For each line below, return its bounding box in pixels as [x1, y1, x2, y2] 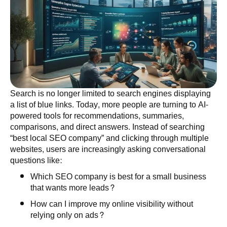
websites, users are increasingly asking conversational [10, 142, 206, 157]
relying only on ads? [30, 208, 104, 223]
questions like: [10, 153, 62, 168]
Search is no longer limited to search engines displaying [10, 86, 211, 101]
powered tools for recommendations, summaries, [10, 108, 184, 124]
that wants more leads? [30, 180, 115, 196]
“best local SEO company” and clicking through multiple [10, 131, 209, 146]
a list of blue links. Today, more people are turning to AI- [10, 97, 208, 112]
